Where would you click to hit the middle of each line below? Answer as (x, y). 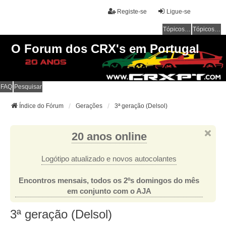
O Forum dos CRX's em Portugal (105, 48)
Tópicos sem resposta (188, 29)
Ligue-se (179, 12)
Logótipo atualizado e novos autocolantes (109, 159)
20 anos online (109, 136)
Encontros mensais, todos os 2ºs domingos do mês (109, 180)
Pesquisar (28, 87)
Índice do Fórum (41, 106)
